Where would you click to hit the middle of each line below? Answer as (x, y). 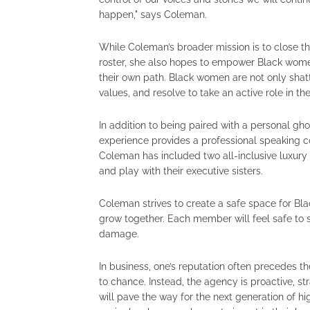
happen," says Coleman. (153, 15)
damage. (119, 234)
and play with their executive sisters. (181, 171)
